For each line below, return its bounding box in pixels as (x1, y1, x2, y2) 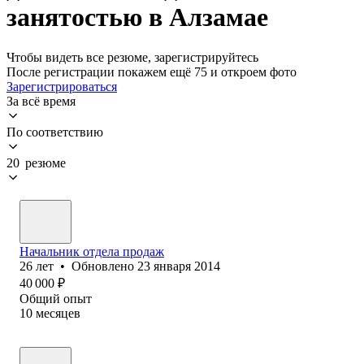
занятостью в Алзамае (6, 2, 268, 32)
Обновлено (71, 258, 137, 273)
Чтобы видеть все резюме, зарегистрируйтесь (6, 50, 258, 64)
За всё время (6, 93, 76, 108)
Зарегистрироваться (6, 79, 117, 93)
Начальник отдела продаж (19, 244, 164, 258)
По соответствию (6, 124, 103, 139)
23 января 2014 (137, 258, 220, 273)
